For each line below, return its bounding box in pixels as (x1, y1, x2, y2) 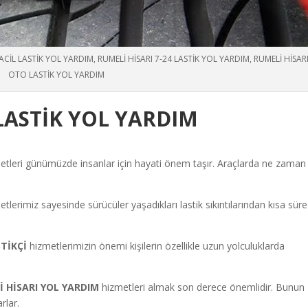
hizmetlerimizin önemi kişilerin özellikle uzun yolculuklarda (30, 239, 285, 252)
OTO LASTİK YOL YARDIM (8, 68, 105, 80)
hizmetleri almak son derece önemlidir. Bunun (102, 280, 305, 294)
